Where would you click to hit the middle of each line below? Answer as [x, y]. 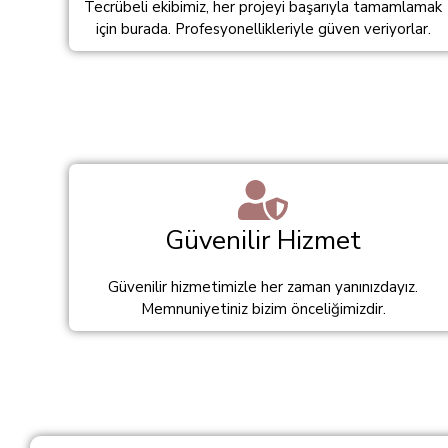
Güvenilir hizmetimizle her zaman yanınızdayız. [263, 287]
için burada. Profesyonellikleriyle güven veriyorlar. [263, 29]
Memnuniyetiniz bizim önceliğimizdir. [263, 309]
